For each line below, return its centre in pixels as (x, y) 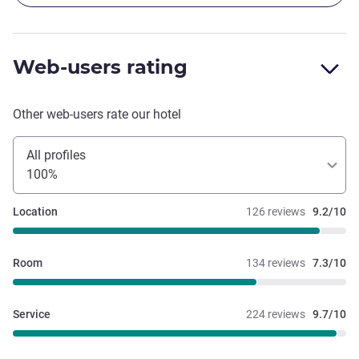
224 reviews (276, 315)
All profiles (56, 155)
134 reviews (276, 263)
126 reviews (276, 212)
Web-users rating (100, 67)
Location (35, 212)
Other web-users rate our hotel (97, 115)
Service (32, 315)
